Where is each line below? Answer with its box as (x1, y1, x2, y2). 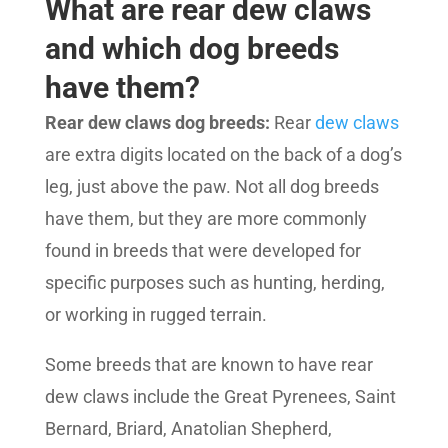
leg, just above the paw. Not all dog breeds (44, 176, 379, 198)
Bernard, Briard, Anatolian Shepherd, (44, 418, 332, 440)
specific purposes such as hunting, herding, (44, 272, 385, 294)
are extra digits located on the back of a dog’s (44, 144, 402, 166)
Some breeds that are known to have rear (44, 354, 373, 376)
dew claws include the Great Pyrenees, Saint (44, 386, 396, 408)
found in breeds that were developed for (44, 240, 361, 262)
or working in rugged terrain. (44, 304, 267, 326)
